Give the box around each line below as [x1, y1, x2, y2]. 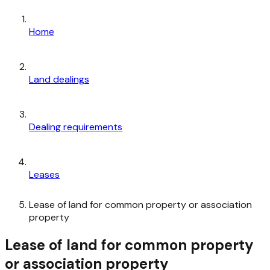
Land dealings [29, 72, 89, 86]
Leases [29, 168, 60, 181]
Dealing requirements [29, 120, 122, 133]
